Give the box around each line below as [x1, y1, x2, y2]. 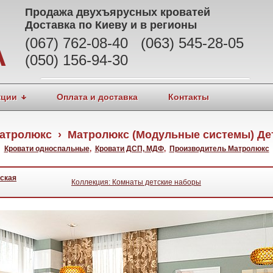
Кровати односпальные [4, 144, 90, 153]
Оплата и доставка [57, 92, 138, 102]
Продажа [25, 6, 76, 18]
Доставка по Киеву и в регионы [25, 19, 197, 31]
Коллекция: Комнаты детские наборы [71, 178, 201, 186]
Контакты [168, 92, 209, 102]
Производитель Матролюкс [169, 144, 269, 153]
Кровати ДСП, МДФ [94, 144, 164, 153]
